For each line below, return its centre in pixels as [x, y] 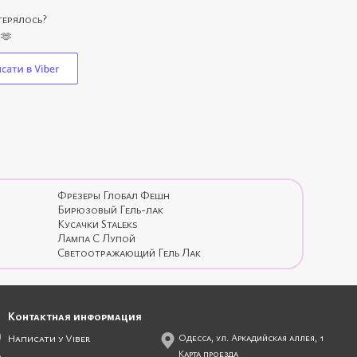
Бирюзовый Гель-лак [111, 210]
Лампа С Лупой [97, 238]
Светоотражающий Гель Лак [129, 253]
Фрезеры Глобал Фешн [114, 195]
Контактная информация [75, 316]
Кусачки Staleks [98, 224]
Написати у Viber [49, 338]
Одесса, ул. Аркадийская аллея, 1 [251, 337]
